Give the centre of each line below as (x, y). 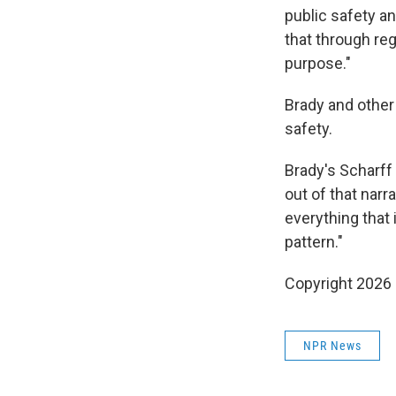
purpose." (318, 63)
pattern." (314, 242)
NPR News (332, 346)
